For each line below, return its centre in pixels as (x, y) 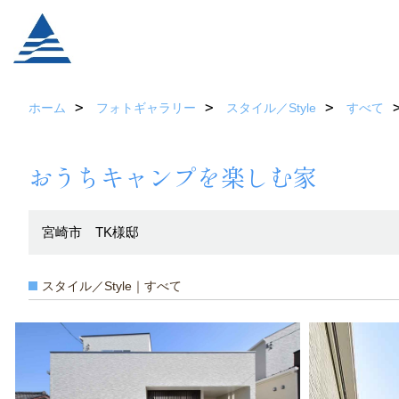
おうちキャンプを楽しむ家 (173, 177)
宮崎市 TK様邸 (90, 232)
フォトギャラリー (146, 108)
